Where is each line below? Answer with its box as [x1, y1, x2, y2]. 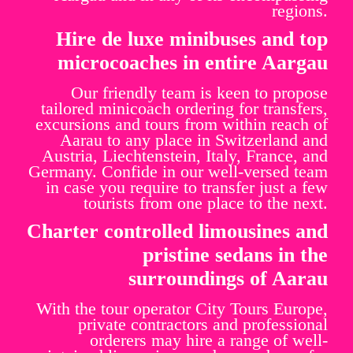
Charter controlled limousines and [27, 219, 328, 243]
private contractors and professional [78, 314, 328, 334]
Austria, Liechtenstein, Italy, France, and [42, 145, 328, 165]
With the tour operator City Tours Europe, [36, 298, 328, 318]
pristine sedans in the [143, 243, 328, 266]
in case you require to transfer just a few [46, 176, 328, 197]
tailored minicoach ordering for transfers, [41, 98, 328, 118]
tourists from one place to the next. [84, 192, 328, 213]
